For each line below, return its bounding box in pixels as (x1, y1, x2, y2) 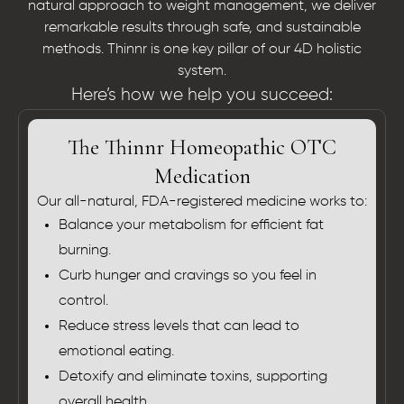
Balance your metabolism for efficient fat (59, 218, 324, 234)
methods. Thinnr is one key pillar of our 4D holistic (42, 42, 362, 58)
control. (59, 294, 108, 309)
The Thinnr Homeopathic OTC (68, 134, 336, 161)
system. (178, 64, 226, 79)
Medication (153, 163, 251, 190)
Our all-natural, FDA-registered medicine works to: (37, 195, 367, 210)
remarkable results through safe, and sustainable (43, 21, 361, 36)
